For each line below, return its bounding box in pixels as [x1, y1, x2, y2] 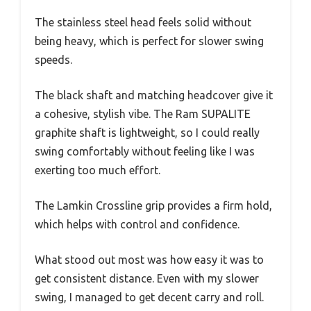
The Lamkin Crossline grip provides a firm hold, [35, 199, 272, 212]
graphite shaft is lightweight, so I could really [35, 126, 260, 139]
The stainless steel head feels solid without [35, 16, 251, 28]
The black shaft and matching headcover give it [35, 89, 273, 101]
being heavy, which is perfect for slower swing [35, 35, 264, 47]
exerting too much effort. [35, 164, 160, 176]
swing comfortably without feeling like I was [35, 145, 255, 158]
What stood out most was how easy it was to [35, 253, 264, 266]
